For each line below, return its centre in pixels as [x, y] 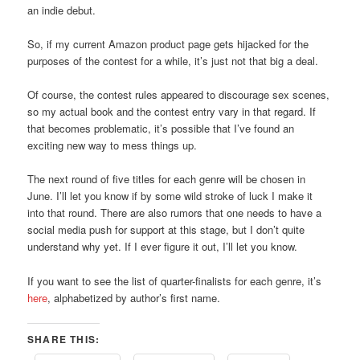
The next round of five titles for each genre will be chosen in [167, 179]
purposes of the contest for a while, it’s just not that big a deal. [173, 61]
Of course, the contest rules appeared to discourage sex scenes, [179, 95]
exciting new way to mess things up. [112, 145]
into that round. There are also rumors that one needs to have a [175, 213]
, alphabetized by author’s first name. [134, 297]
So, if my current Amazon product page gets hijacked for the [168, 44]
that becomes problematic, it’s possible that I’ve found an [161, 129]
